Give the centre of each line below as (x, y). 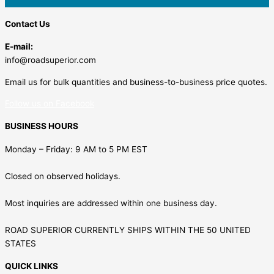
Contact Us (28, 24)
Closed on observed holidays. (63, 176)
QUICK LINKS (31, 266)
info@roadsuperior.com (50, 60)
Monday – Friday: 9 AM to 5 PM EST (76, 149)
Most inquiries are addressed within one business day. (111, 203)
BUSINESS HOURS (42, 126)
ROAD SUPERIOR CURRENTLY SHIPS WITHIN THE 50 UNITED (128, 230)
